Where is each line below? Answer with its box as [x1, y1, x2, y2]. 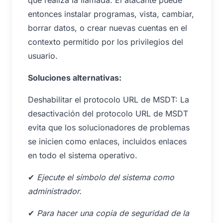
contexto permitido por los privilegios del [28, 36, 183, 47]
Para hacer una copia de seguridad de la [37, 208, 189, 218]
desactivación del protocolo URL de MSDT [28, 108, 188, 118]
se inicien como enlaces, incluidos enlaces [28, 136, 187, 146]
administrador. [28, 186, 82, 196]
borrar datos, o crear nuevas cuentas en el [28, 22, 187, 33]
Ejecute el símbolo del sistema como [37, 172, 174, 182]
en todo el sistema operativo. [28, 150, 137, 160]
